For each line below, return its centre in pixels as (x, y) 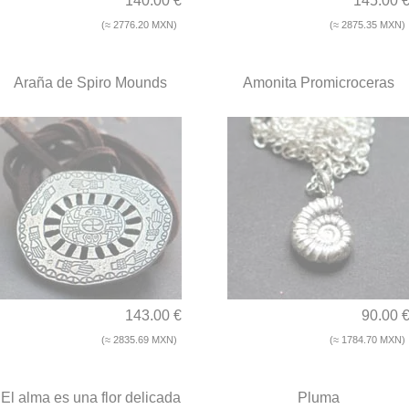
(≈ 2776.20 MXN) (139, 25)
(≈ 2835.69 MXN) (139, 340)
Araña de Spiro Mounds (90, 83)
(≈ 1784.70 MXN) (367, 340)
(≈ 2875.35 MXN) (367, 25)
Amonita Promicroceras (319, 83)
